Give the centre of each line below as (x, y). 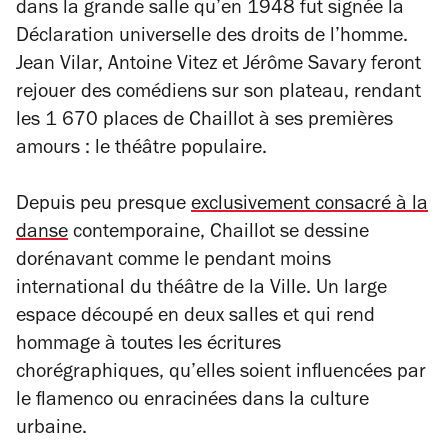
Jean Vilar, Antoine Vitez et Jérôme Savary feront (218, 66)
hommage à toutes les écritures (148, 346)
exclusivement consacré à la (309, 206)
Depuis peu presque (103, 206)
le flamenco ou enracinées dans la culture (192, 402)
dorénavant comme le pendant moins (173, 262)
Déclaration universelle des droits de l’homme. (212, 38)
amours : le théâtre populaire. (141, 150)
